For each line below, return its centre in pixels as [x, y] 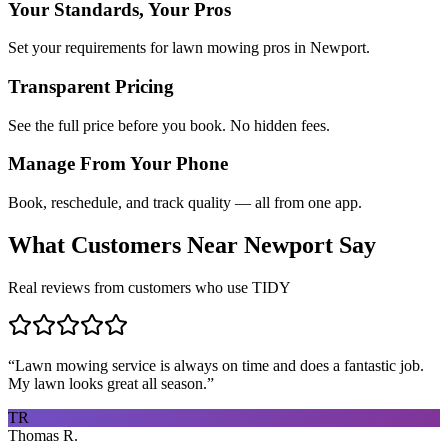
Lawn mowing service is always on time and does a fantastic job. [219, 365]
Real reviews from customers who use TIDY [149, 287]
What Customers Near [126, 245]
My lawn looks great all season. [107, 383]
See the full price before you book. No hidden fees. [169, 125]
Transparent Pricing [91, 86]
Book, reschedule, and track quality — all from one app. [185, 203]
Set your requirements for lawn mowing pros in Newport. [189, 48]
